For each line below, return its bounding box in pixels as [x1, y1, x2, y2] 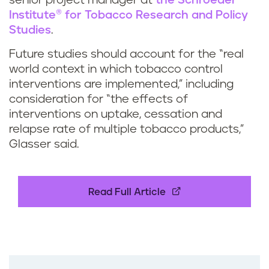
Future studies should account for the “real [9, 49, 244, 61]
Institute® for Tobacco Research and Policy [9, 10, 248, 22]
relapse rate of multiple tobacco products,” [9, 124, 244, 136]
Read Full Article [88, 187, 166, 198]
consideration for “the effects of [9, 94, 188, 106]
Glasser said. [9, 139, 79, 151]
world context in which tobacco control [9, 64, 223, 76]
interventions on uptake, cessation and [9, 109, 222, 121]
